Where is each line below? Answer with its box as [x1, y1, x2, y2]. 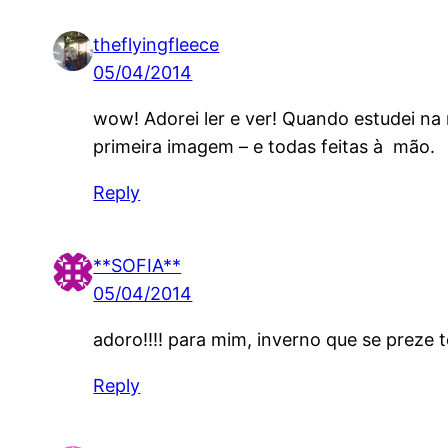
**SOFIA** [93, 255, 182, 277]
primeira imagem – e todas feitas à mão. [93, 135, 436, 157]
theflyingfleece [93, 33, 220, 55]
